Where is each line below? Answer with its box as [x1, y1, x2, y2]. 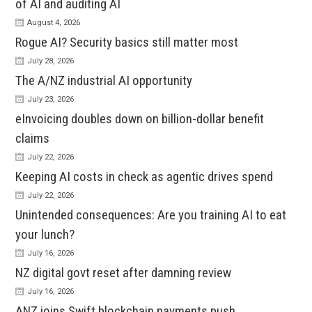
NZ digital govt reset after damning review [15, 265, 232, 281]
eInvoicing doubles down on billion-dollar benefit [15, 111, 265, 127]
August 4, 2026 [27, 18, 81, 28]
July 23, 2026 [27, 95, 75, 104]
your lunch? [15, 226, 75, 243]
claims [15, 130, 50, 147]
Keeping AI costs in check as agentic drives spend [15, 169, 274, 185]
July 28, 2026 [27, 56, 75, 66]
